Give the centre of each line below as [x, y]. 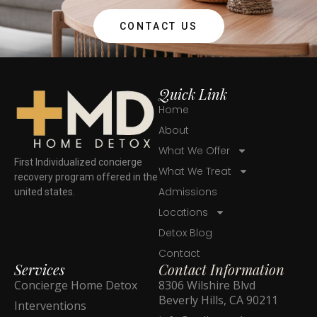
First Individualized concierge [78, 162]
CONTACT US [158, 26]
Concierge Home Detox [76, 285]
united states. [45, 191]
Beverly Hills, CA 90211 [218, 300]
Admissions [188, 191]
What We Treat [195, 171]
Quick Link [193, 93]
